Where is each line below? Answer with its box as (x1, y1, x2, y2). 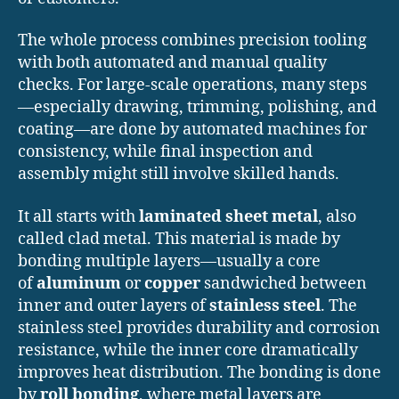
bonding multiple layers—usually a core (18, 250, 321, 272)
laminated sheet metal (139, 206, 318, 227)
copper (144, 273, 200, 294)
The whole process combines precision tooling (18, 30, 367, 52)
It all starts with (18, 206, 139, 227)
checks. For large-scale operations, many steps (18, 75, 367, 96)
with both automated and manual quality (18, 53, 327, 74)
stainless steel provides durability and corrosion (18, 317, 380, 338)
